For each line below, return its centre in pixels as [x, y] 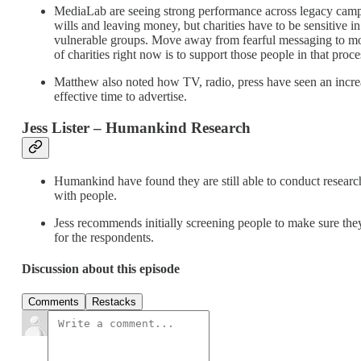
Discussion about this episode [101, 268]
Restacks [114, 302]
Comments [54, 302]
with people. [85, 195]
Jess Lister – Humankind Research [136, 127]
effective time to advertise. [120, 97]
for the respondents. [104, 237]
